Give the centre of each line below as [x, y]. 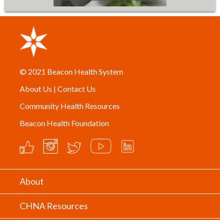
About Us [36, 88]
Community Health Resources [70, 106]
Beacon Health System [85, 71]
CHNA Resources [54, 206]
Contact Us [77, 88]
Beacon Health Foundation [64, 123]
